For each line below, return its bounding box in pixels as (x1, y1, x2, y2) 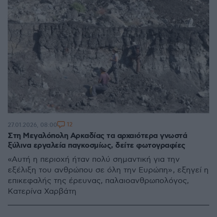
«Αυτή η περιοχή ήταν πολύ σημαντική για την (8, 155, 180, 164)
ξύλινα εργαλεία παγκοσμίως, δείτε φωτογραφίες (8, 140, 186, 151)
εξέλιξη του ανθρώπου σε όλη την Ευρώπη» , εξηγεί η (8, 166, 209, 175)
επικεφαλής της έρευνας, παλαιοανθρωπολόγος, (8, 176, 189, 186)
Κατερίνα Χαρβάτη (8, 187, 77, 196)
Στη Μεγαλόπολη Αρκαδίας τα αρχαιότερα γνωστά (8, 131, 187, 141)
